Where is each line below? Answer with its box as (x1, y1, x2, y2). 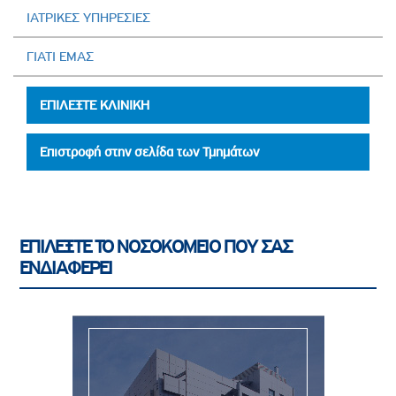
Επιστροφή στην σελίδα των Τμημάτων (40, 143, 259, 160)
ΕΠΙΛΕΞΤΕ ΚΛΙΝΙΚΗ (40, 96, 149, 113)
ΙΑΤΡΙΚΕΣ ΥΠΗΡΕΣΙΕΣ (27, 9, 150, 26)
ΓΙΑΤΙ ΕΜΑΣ (27, 48, 94, 65)
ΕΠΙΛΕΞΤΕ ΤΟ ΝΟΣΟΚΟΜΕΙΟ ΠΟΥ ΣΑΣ (19, 235, 292, 257)
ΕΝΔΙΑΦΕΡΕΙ (19, 256, 112, 278)
